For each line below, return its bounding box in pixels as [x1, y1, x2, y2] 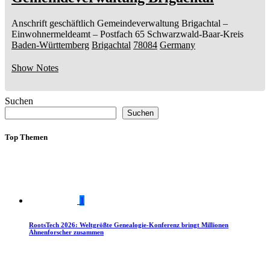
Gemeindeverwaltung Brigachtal [97, 18, 221, 29]
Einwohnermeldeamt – [11, 29, 98, 40]
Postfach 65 [100, 29, 145, 40]
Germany [160, 40, 195, 51]
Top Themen [5, 133, 48, 142]
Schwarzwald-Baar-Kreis [147, 29, 243, 40]
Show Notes [11, 63, 58, 74]
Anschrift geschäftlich [11, 18, 95, 29]
